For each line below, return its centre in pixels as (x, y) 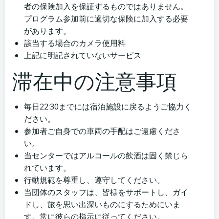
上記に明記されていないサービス (83, 55)
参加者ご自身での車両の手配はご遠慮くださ (102, 131)
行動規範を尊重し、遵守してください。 (94, 180)
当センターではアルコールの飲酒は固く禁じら (106, 156)
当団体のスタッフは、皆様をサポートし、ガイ (106, 192)
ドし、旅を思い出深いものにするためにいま (102, 205)
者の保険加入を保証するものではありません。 (106, 7)
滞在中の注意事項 (95, 81)
